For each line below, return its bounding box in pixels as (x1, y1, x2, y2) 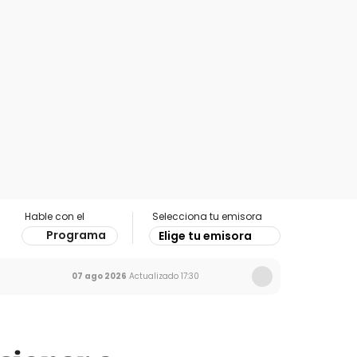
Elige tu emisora (159, 228, 252, 244)
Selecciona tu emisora (152, 210, 262, 223)
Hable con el (25, 210, 84, 223)
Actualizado (127, 270, 178, 282)
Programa (46, 227, 106, 243)
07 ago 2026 (72, 270, 127, 282)
